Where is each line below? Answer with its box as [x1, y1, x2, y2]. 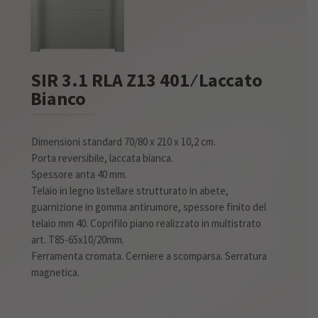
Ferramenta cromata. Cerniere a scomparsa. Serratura [31, 248, 268, 263]
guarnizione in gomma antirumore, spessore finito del [31, 199, 267, 214]
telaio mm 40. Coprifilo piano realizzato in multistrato [31, 216, 262, 230]
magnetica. [31, 265, 80, 279]
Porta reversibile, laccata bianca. [31, 150, 174, 165]
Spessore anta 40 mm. [31, 167, 128, 181]
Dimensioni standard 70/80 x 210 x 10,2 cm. [31, 134, 216, 148]
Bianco [31, 86, 87, 110]
